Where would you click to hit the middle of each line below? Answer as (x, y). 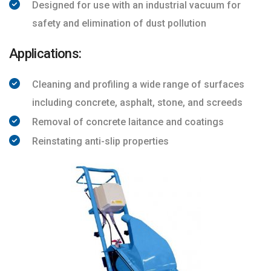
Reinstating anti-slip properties (100, 141)
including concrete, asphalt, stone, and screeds (137, 103)
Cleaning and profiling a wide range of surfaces (138, 84)
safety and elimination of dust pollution (119, 23)
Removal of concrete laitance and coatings (128, 122)
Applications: (45, 54)
